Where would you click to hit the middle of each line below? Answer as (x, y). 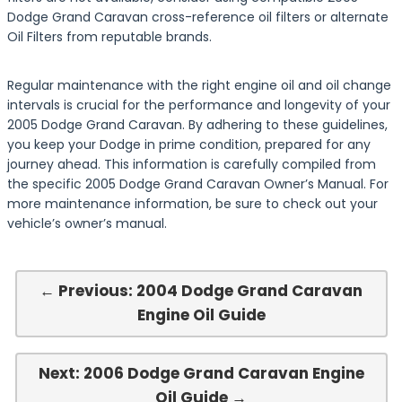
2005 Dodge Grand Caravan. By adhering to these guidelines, (197, 125)
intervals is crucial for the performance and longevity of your (199, 105)
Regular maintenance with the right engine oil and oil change (199, 85)
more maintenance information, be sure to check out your (192, 204)
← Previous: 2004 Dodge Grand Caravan (201, 291)
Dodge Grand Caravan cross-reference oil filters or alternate (198, 17)
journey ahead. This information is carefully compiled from (192, 164)
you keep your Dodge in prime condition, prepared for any (189, 144)
